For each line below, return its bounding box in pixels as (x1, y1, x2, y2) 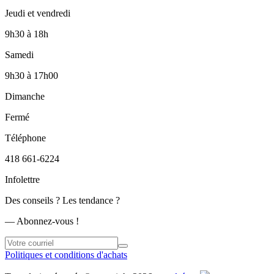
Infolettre (5, 174, 40, 185)
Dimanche (5, 91, 45, 102)
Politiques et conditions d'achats (5, 249, 127, 260)
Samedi (5, 49, 34, 60)
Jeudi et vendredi (5, 7, 70, 18)
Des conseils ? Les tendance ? (5, 194, 120, 206)
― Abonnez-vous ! (5, 215, 79, 226)
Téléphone (5, 132, 46, 143)
